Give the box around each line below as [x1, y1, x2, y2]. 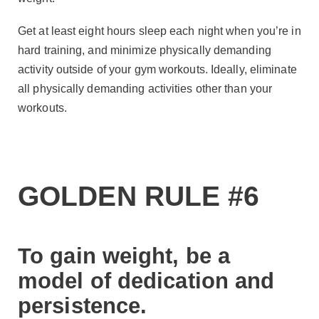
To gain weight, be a [18, 244, 231, 269]
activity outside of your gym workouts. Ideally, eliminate [18, 63, 297, 75]
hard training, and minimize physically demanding [18, 43, 271, 56]
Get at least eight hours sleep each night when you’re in [18, 24, 301, 37]
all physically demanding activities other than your [18, 82, 273, 95]
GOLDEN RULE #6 [18, 181, 260, 212]
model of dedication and [18, 268, 275, 294]
